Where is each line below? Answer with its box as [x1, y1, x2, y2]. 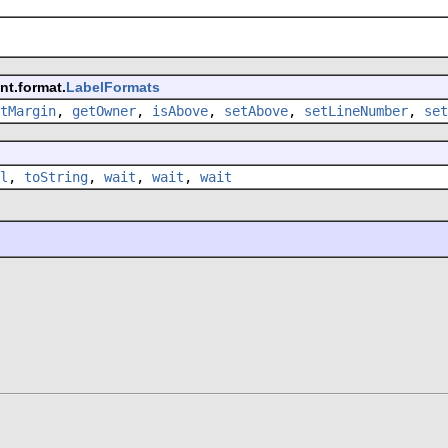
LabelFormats [66, 78, 160, 95]
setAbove [224, 102, 288, 119]
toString [24, 168, 88, 185]
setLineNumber [304, 102, 408, 119]
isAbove [152, 102, 208, 119]
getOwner [72, 102, 136, 119]
